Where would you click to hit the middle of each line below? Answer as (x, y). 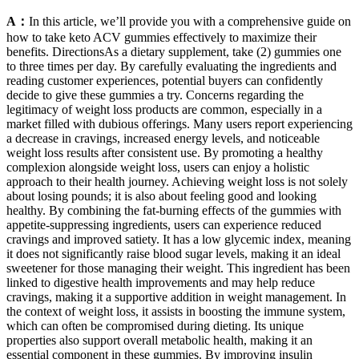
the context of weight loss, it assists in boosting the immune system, (176, 311)
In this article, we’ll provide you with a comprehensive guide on (190, 21)
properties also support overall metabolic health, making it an (159, 340)
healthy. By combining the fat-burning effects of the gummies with (174, 210)
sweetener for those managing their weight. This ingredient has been (178, 268)
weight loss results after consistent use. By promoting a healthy (165, 152)
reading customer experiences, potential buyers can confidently (165, 80)
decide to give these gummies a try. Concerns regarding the (155, 95)
